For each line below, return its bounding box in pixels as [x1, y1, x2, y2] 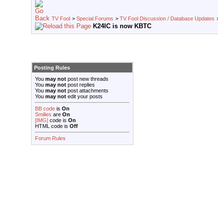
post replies [66, 82, 95, 88]
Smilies [35, 111, 52, 118]
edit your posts [66, 93, 103, 100]
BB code [35, 106, 55, 112]
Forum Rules [35, 135, 66, 142]
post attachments [66, 88, 109, 94]
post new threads [66, 76, 109, 82]
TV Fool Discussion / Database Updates [120, 16, 215, 22]
